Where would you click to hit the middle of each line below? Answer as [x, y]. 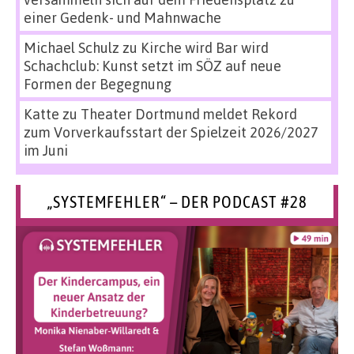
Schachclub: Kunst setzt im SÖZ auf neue [153, 66]
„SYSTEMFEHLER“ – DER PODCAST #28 [177, 201]
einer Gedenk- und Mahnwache [122, 17]
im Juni [46, 150]
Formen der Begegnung [98, 84]
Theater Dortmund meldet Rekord [189, 114]
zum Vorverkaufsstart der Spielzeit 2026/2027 [171, 132]
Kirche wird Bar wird [205, 47]
